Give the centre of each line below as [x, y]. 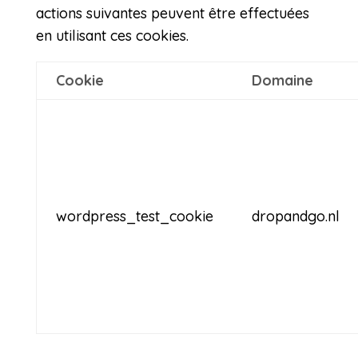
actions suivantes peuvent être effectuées [172, 13]
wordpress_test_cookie [134, 216]
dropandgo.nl [295, 216]
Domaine [282, 80]
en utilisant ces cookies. [112, 36]
